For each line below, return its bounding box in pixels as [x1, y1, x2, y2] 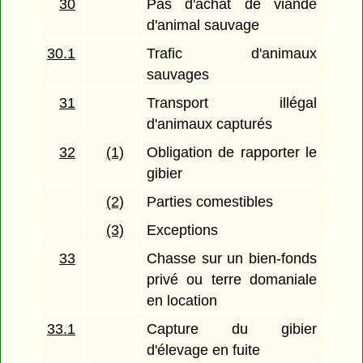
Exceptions [147, 222, 219, 239]
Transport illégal [147, 95, 317, 112]
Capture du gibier [147, 321, 317, 338]
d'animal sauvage [147, 17, 260, 34]
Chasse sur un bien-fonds [147, 250, 317, 267]
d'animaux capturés [147, 116, 273, 133]
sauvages [147, 66, 210, 83]
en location [147, 293, 218, 310]
